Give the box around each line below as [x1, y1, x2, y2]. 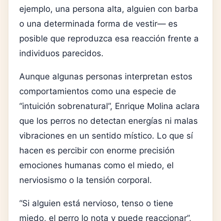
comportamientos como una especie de [19, 86, 176, 97]
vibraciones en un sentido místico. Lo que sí [19, 131, 193, 141]
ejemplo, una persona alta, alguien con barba [19, 4, 198, 14]
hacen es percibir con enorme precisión [19, 146, 175, 156]
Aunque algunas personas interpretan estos [19, 72, 192, 82]
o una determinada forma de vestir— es [19, 19, 178, 29]
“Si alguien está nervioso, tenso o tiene [19, 198, 173, 209]
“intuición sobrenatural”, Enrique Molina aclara [19, 101, 200, 111]
